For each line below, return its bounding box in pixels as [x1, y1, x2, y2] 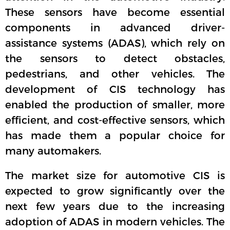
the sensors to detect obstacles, [5, 52, 225, 65]
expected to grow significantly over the [5, 185, 225, 198]
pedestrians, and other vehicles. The [5, 68, 225, 81]
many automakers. [5, 145, 101, 158]
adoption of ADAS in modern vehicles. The [5, 216, 225, 228]
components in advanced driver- [5, 22, 225, 34]
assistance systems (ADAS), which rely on [5, 37, 225, 50]
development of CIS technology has [5, 83, 225, 96]
